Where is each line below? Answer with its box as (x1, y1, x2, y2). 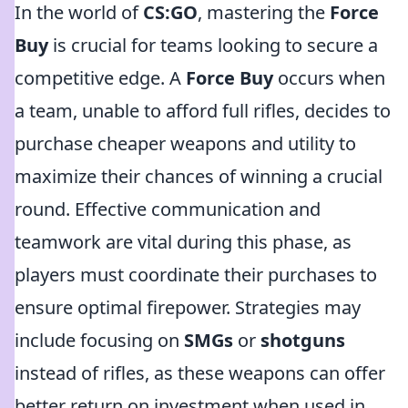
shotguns (260, 328, 345, 352)
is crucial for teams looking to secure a (48, 33, 378, 57)
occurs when (273, 66, 385, 90)
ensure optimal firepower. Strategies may (15, 295, 361, 320)
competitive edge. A (15, 66, 186, 90)
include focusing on (15, 328, 184, 352)
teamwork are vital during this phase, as (15, 229, 352, 254)
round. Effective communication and (15, 197, 321, 221)
